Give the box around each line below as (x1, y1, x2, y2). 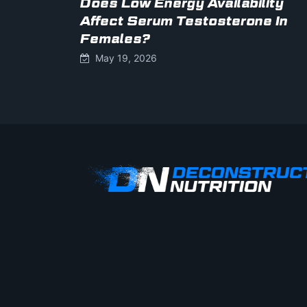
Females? (80, 31, 149, 46)
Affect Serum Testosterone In (80, 13, 288, 28)
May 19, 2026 (90, 51, 157, 64)
